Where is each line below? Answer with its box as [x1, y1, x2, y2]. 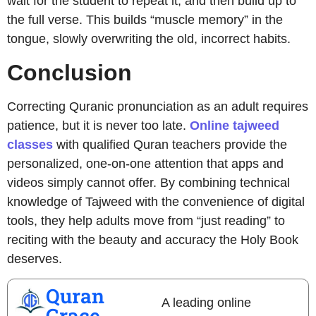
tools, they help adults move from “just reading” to [7, 213, 285, 228]
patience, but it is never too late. [7, 118, 190, 133]
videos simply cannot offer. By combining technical [7, 175, 290, 190]
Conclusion [7, 59, 132, 85]
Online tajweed [190, 118, 279, 133]
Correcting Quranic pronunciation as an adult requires [7, 99, 308, 114]
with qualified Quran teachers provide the [53, 137, 287, 152]
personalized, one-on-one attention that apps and [7, 156, 284, 171]
